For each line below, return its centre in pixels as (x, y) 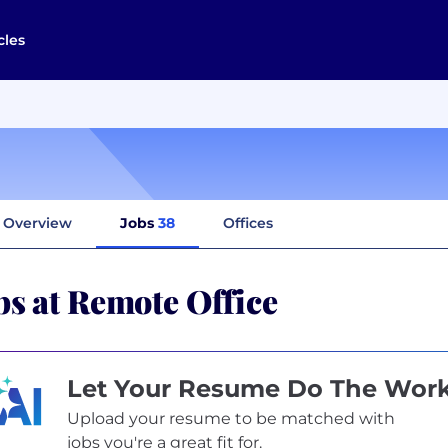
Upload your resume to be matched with (230, 418)
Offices (248, 222)
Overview (37, 222)
